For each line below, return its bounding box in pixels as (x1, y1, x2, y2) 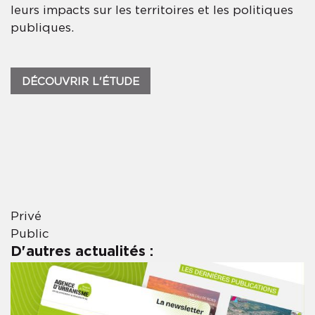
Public (11, 226, 49, 240)
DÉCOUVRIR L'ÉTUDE (22, 75, 139, 87)
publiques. (11, 20, 74, 34)
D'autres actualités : (11, 243, 153, 259)
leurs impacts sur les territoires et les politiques (11, 3, 293, 17)
